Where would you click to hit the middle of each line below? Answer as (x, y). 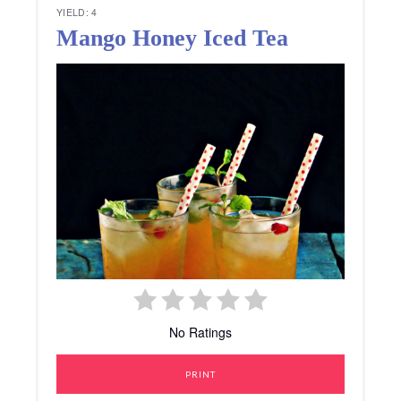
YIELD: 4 (77, 12)
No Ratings (200, 333)
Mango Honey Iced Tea (172, 38)
